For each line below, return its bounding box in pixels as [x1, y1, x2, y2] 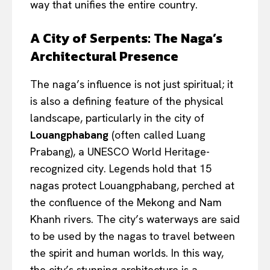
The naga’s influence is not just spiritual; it [30, 77, 233, 92]
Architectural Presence [30, 46, 178, 67]
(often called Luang [108, 128, 206, 142]
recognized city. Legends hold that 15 [30, 162, 212, 176]
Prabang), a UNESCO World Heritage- [30, 145, 210, 159]
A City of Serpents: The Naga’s [30, 28, 222, 49]
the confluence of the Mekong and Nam [30, 195, 222, 210]
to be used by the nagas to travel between [30, 229, 235, 243]
